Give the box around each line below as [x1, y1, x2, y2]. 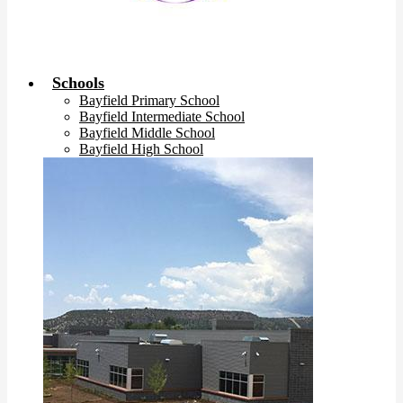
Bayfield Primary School [79, 93, 219, 108]
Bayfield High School [79, 141, 203, 157]
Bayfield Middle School [79, 125, 215, 140]
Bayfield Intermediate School [79, 109, 245, 124]
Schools [52, 74, 104, 92]
